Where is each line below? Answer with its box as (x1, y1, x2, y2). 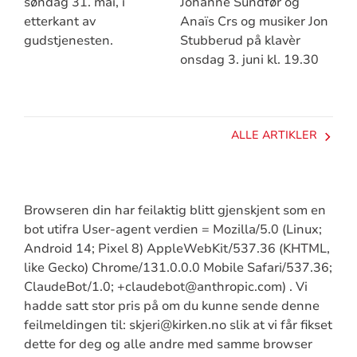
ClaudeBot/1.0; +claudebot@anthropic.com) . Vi (23, 278, 308, 296)
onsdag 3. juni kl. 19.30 (179, 51, 319, 69)
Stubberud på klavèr (179, 32, 304, 50)
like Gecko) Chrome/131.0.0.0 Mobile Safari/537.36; (23, 259, 332, 277)
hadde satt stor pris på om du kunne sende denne (23, 297, 320, 316)
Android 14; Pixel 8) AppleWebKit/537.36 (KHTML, (23, 240, 330, 258)
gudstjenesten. (23, 32, 113, 50)
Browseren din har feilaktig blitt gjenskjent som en (23, 202, 326, 220)
